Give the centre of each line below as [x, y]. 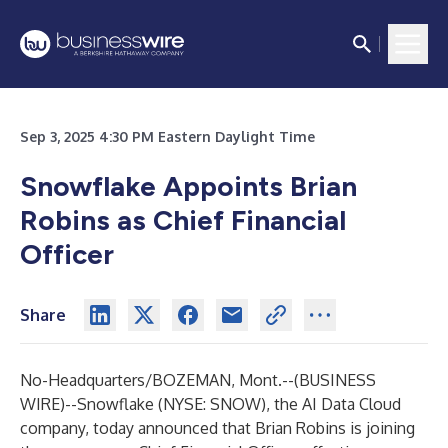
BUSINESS [337, 380]
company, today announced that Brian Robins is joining [217, 428]
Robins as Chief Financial [183, 220]
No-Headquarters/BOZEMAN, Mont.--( [159, 380]
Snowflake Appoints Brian [188, 186]
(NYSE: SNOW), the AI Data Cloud [277, 404]
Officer [67, 254]
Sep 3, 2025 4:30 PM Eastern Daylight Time [167, 136]
